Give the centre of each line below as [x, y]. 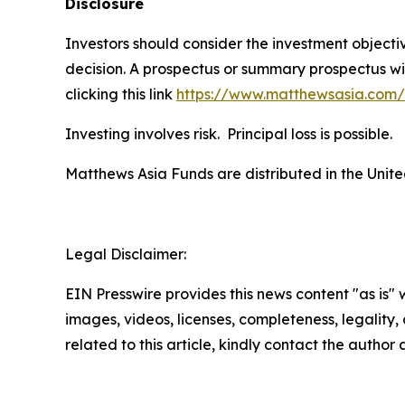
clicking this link [121, 94]
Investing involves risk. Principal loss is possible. [229, 133]
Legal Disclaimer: [126, 254]
